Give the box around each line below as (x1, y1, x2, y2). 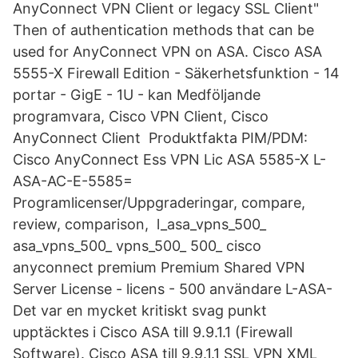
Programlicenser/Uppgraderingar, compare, (13, 194, 305, 211)
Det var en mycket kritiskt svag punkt (13, 302, 267, 319)
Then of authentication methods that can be (13, 22, 314, 38)
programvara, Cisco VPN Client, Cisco (13, 108, 268, 125)
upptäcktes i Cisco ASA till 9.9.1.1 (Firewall (13, 324, 292, 340)
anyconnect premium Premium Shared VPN (13, 259, 305, 276)
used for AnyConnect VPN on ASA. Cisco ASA (13, 43, 322, 60)
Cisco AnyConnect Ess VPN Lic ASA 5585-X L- (13, 151, 326, 168)
